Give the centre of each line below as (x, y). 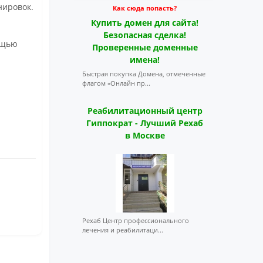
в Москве (145, 135)
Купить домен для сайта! (145, 23)
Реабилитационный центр (145, 111)
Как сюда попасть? (145, 8)
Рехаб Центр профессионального (135, 220)
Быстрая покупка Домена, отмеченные (144, 74)
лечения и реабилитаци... (122, 230)
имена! (145, 60)
